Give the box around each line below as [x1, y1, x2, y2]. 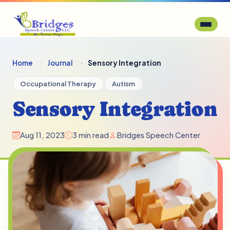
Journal [47, 59, 72, 67]
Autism [112, 79, 136, 88]
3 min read [72, 130, 109, 140]
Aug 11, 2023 [20, 130, 65, 140]
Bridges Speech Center [117, 130, 200, 140]
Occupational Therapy [20, 79, 97, 88]
